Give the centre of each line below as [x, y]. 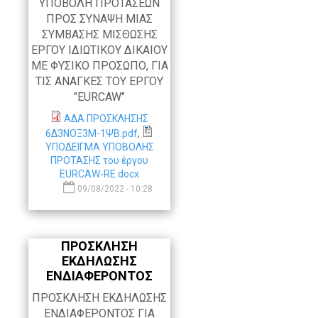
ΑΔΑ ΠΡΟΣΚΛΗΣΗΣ [106, 119]
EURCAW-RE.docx [99, 174]
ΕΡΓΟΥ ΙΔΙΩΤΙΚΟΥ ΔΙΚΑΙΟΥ [99, 50]
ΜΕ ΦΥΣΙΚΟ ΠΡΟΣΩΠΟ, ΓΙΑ [99, 66]
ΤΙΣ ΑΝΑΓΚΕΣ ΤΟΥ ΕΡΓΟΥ [99, 82]
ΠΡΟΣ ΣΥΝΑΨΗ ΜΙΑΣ [99, 19]
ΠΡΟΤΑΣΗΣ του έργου [99, 161]
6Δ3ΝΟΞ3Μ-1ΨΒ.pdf [92, 134]
